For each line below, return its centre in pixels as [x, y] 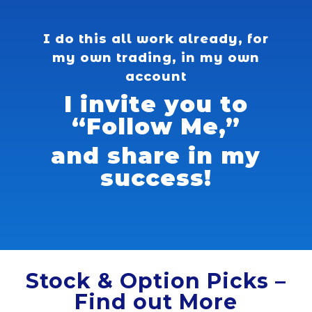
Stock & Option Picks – [156, 281]
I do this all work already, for [156, 39]
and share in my [156, 156]
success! [156, 178]
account [156, 77]
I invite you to [156, 104]
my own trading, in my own [156, 58]
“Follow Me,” [156, 127]
